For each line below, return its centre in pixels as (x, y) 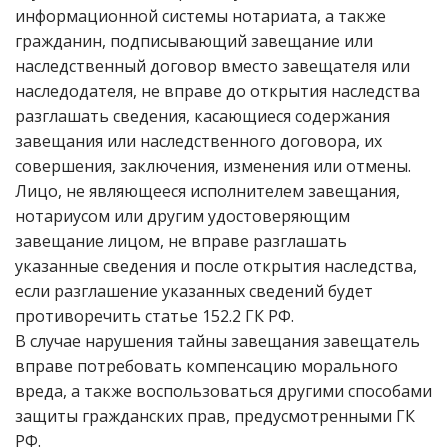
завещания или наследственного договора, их (198, 141)
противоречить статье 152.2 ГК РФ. (154, 316)
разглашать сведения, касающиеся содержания (202, 116)
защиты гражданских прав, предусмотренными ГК (215, 416)
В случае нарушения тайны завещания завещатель (217, 341)
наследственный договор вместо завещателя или (212, 66)
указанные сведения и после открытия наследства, (216, 266)
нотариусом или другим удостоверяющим (182, 216)
